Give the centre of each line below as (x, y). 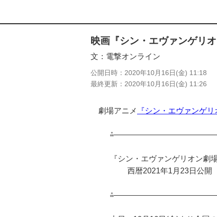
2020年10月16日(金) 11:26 (166, 84)
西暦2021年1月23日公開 (161, 171)
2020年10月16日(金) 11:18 (166, 73)
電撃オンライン (133, 56)
